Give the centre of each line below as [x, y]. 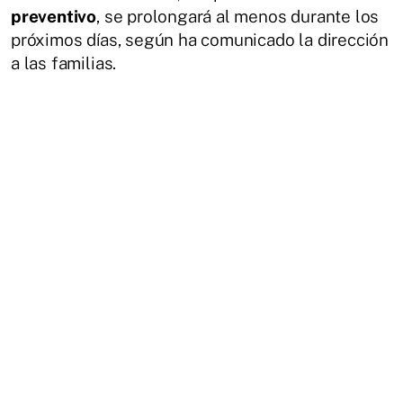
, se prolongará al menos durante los [238, 16]
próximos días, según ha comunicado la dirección [200, 39]
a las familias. [64, 63]
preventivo [54, 16]
